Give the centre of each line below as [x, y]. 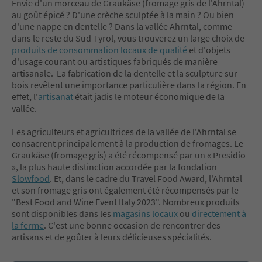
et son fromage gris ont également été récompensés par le [125, 190]
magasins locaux [145, 213]
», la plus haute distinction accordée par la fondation [114, 166]
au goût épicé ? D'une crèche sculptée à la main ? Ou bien [123, 14]
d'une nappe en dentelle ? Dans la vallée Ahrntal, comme [122, 26]
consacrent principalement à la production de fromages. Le [127, 143]
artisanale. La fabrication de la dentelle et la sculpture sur [125, 73]
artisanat [56, 96]
